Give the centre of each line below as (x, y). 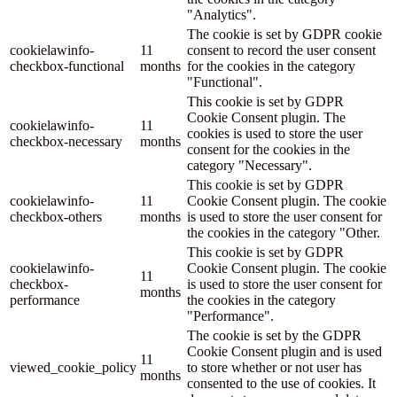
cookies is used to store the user (275, 134)
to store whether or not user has (274, 368)
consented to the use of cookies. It (281, 384)
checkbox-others (56, 217)
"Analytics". (222, 15)
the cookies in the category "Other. (284, 233)
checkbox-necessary (66, 142)
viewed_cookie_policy (73, 368)
